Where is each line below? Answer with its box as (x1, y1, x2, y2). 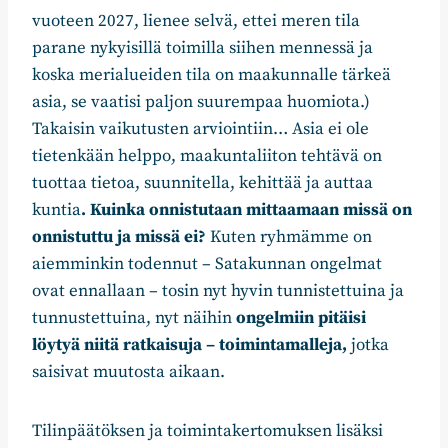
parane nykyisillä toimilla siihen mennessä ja (32, 37, 373, 60)
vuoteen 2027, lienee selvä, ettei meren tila (32, 10, 360, 33)
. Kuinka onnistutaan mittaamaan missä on (81, 199, 412, 222)
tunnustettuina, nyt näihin (32, 307, 236, 330)
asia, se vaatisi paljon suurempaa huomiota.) (32, 91, 370, 114)
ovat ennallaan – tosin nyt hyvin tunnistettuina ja (32, 280, 404, 303)
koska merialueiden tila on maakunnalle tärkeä (32, 64, 391, 87)
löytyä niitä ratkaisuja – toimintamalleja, (32, 334, 347, 357)
